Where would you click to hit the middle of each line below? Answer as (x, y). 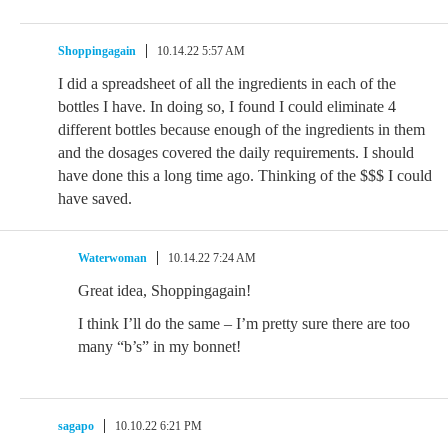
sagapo (76, 426)
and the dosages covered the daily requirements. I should (236, 152)
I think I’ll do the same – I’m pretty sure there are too (244, 323)
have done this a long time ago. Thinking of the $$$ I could (245, 175)
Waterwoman (112, 258)
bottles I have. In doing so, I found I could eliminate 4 (227, 106)
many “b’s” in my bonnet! (159, 346)
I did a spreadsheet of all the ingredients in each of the (227, 83)
